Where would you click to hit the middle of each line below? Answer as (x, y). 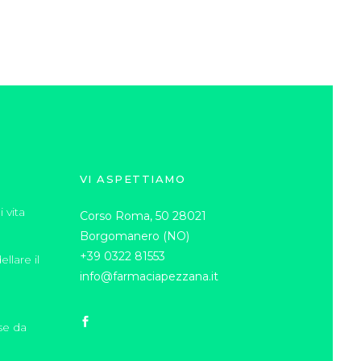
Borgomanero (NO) (134, 237)
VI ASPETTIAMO (132, 179)
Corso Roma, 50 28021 (143, 216)
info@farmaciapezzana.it (149, 277)
